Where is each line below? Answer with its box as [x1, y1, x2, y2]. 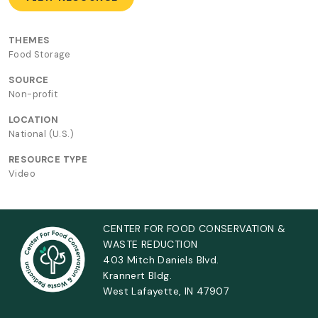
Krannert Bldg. [103, 268, 172, 282]
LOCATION [9, 113, 59, 126]
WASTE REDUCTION [103, 237, 198, 251]
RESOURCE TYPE [9, 153, 88, 165]
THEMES [9, 33, 50, 46]
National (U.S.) [9, 127, 74, 140]
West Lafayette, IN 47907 [103, 284, 229, 297]
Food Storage [9, 48, 71, 60]
